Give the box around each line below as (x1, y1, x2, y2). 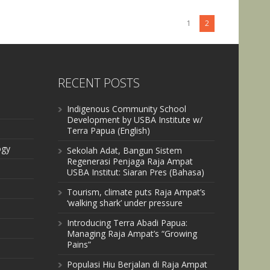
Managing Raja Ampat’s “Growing (67, 228, 197, 240)
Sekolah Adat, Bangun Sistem (67, 145, 182, 157)
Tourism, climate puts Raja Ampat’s (67, 186, 206, 198)
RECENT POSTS (58, 75, 140, 92)
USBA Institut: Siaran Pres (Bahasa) (67, 166, 204, 178)
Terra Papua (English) (67, 125, 150, 137)
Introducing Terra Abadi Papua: (67, 217, 187, 229)
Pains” (67, 239, 91, 251)
